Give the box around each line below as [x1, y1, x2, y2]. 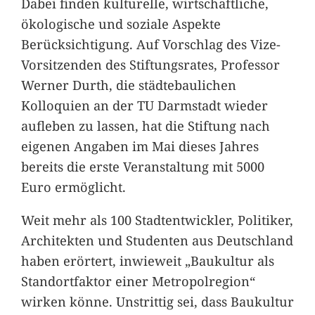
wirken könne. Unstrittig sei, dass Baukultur [20, 292, 294, 311]
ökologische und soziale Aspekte [20, 15, 221, 33]
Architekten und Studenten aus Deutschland [20, 231, 293, 250]
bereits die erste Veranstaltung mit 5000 [20, 157, 264, 176]
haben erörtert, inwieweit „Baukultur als [20, 252, 274, 270]
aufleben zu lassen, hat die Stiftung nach [20, 117, 270, 135]
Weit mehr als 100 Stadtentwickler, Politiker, [20, 211, 293, 229]
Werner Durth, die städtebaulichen [20, 76, 236, 94]
